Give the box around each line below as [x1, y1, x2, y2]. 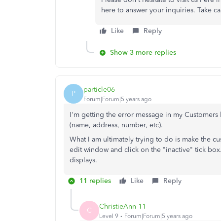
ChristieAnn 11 [99, 202, 146, 211]
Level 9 [99, 212, 118, 220]
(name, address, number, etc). [70, 121, 163, 129]
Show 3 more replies [110, 48, 176, 57]
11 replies [79, 177, 111, 185]
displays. [70, 156, 97, 164]
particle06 [83, 85, 115, 94]
